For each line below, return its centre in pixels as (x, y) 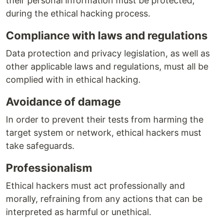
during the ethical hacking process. (78, 14)
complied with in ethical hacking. (73, 80)
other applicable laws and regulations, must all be (107, 67)
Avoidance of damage (63, 102)
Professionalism (49, 168)
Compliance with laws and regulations (107, 36)
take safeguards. (40, 146)
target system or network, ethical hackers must (104, 133)
